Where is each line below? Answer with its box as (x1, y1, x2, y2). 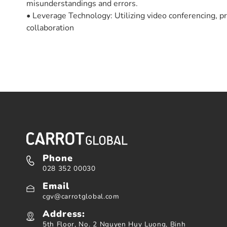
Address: (43, 208, 86, 220)
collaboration (26, 22, 74, 33)
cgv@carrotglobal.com (43, 192, 120, 202)
